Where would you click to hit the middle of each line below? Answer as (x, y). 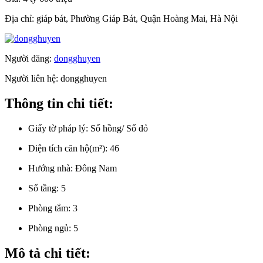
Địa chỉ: (21, 18)
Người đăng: (29, 58)
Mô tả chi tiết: (48, 253)
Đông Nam (96, 168)
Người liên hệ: (33, 78)
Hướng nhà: (50, 168)
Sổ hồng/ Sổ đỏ (119, 128)
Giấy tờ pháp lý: (58, 128)
